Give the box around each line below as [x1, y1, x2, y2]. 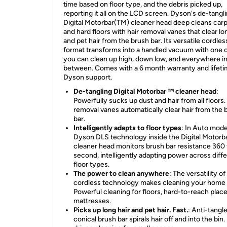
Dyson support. [63, 73, 113, 82]
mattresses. [73, 197, 111, 205]
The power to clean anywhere [73, 169, 169, 178]
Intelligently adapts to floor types [73, 124, 181, 132]
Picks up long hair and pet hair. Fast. [73, 206, 188, 214]
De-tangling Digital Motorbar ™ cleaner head [73, 87, 216, 96]
